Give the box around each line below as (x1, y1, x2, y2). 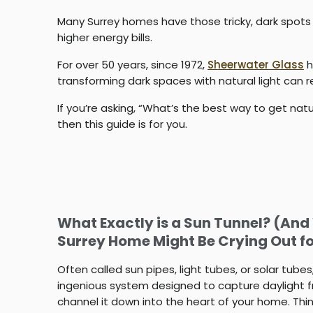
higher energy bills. (57, 29, 152, 45)
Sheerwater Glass (208, 57, 304, 72)
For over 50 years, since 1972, (57, 57, 208, 72)
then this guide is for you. (57, 116, 187, 131)
